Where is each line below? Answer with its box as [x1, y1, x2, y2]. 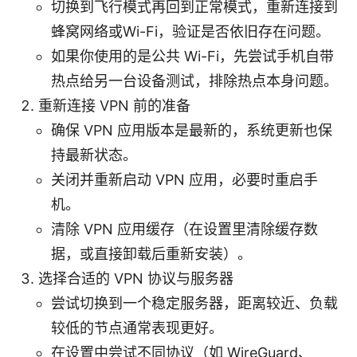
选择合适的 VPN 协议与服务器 [38, 269, 233, 287]
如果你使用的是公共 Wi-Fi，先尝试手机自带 [51, 47, 334, 65]
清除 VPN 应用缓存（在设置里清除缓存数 [51, 220, 318, 237]
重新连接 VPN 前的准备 [38, 96, 190, 114]
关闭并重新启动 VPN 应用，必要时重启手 [51, 171, 318, 188]
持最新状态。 [51, 146, 137, 163]
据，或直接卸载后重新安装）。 [51, 245, 252, 262]
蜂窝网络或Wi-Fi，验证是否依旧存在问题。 [51, 22, 330, 40]
